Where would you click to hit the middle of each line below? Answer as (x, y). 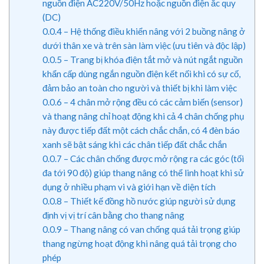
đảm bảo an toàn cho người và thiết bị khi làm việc (139, 88)
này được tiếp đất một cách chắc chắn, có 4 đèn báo (141, 131)
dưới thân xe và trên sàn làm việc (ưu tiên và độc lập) (144, 46)
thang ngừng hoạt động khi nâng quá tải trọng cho (139, 244)
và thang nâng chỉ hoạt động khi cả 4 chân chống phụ (143, 116)
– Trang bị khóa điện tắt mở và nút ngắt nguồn (152, 60)
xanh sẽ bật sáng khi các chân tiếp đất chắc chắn (134, 145)
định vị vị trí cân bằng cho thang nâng (113, 215)
